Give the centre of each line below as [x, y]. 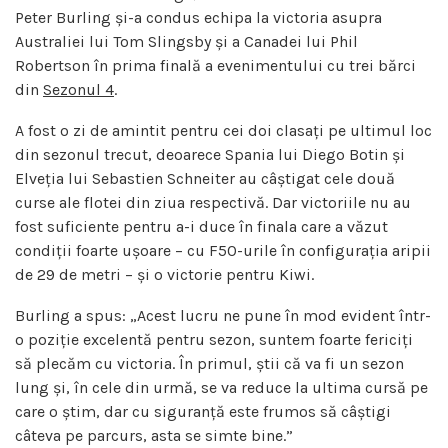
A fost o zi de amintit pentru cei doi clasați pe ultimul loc [223, 130]
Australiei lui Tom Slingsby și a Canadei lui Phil [186, 41]
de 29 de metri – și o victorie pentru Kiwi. [164, 274]
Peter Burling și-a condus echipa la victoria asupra [198, 17]
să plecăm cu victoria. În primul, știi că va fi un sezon [209, 363]
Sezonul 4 [78, 89]
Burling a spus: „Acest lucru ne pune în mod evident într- [223, 315]
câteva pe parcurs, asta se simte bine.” [154, 435]
